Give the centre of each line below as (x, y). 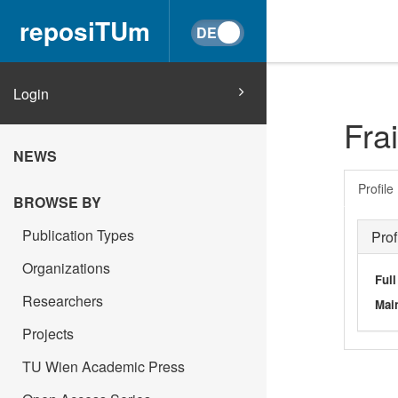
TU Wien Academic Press (103, 366)
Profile (375, 188)
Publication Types (78, 235)
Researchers (63, 301)
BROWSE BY (57, 202)
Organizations (66, 268)
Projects (48, 334)
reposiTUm (84, 31)
